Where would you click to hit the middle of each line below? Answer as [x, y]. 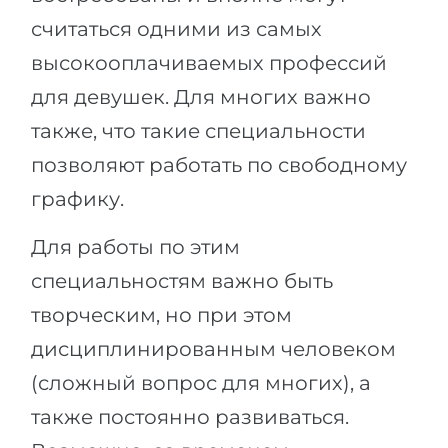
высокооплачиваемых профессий [209, 63]
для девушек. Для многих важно [201, 97]
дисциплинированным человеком [213, 349]
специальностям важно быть [182, 281]
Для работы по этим [135, 247]
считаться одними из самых [176, 29]
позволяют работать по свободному [219, 165]
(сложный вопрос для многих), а [201, 383]
